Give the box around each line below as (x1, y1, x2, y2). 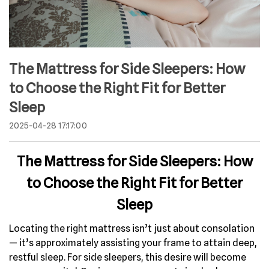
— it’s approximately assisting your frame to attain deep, (9, 237, 257, 249)
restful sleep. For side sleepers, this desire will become (9, 251, 246, 263)
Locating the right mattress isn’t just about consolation (9, 222, 255, 234)
